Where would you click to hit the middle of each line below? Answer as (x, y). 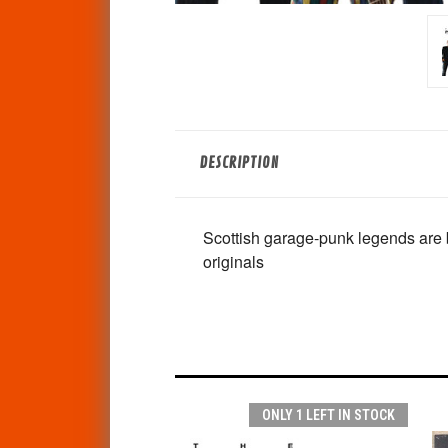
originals (233, 261)
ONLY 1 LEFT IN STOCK (328, 414)
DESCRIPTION (240, 163)
